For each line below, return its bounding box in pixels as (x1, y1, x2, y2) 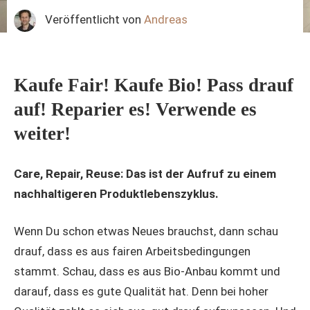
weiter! (14, 123, 71, 145)
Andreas (143, 12, 188, 27)
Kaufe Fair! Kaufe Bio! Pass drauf (14, 75, 293, 96)
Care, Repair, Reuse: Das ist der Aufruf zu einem (14, 166, 276, 181)
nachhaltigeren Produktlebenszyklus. (14, 186, 219, 201)
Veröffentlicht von (44, 12, 144, 27)
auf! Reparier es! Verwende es (14, 99, 257, 120)
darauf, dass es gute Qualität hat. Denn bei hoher (14, 284, 268, 299)
